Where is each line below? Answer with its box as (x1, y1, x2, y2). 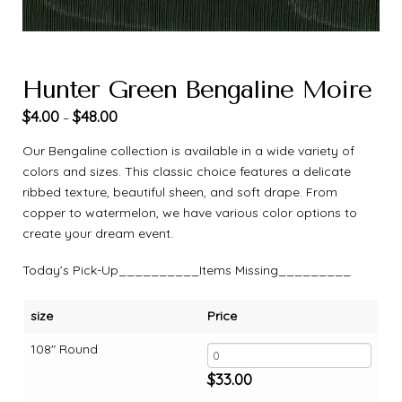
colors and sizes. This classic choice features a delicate (22, 162, 351, 179)
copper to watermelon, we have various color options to (22, 204, 357, 221)
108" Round (31, 340, 98, 357)
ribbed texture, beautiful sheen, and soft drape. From (22, 183, 337, 200)
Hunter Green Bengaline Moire (22, 74, 371, 105)
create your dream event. (22, 224, 173, 241)
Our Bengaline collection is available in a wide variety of (22, 142, 354, 159)
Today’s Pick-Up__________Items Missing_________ (22, 261, 351, 278)
